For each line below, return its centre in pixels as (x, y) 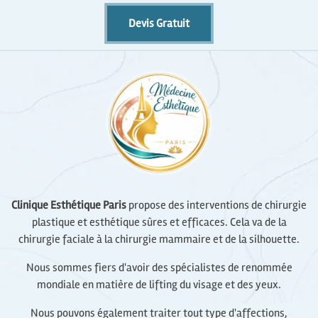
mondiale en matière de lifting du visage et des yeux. (159, 284)
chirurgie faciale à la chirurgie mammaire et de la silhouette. (159, 239)
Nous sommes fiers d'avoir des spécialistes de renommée (159, 267)
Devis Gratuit (159, 24)
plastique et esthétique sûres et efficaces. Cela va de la (159, 222)
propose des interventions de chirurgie (216, 205)
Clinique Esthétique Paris (69, 205)
